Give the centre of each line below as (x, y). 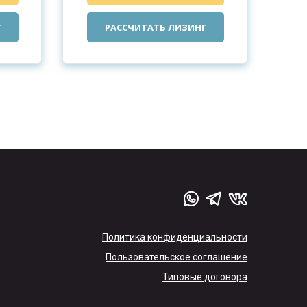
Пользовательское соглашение (176, 257)
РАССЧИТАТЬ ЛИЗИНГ (156, 27)
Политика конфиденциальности (175, 237)
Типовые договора (205, 277)
